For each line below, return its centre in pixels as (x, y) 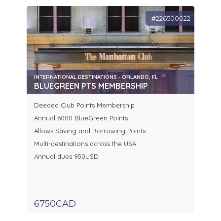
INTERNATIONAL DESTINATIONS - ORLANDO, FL (96, 77)
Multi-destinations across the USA (86, 144)
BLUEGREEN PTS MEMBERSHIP (91, 86)
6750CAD (55, 204)
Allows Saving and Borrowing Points (90, 131)
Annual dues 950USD (66, 157)
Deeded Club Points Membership (84, 105)
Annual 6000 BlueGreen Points (81, 118)
